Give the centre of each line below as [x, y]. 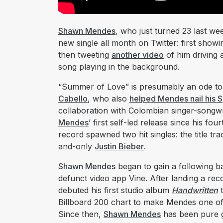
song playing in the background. [119, 67]
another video [138, 55]
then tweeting [85, 55]
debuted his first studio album [115, 190]
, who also [109, 99]
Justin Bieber [119, 147]
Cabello [73, 99]
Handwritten [195, 190]
